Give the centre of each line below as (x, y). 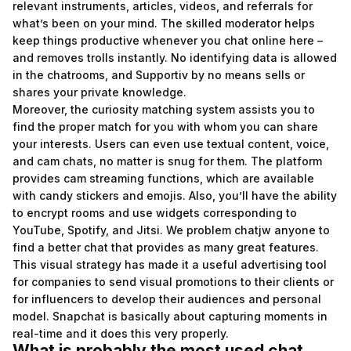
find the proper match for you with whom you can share (165, 127)
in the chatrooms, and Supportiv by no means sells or (159, 75)
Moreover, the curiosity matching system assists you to (164, 109)
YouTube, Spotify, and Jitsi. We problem (123, 230)
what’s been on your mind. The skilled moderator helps (164, 23)
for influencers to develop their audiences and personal (167, 299)
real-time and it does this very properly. (121, 333)
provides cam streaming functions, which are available (163, 178)
